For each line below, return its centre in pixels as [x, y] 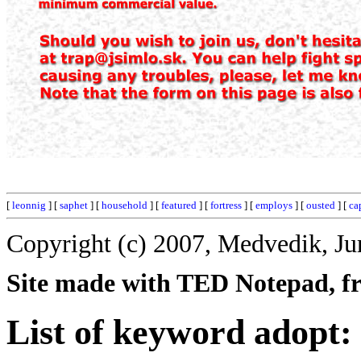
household [124, 205]
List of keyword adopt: [179, 332]
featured [179, 205]
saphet [74, 205]
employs [274, 205]
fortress [226, 205]
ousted [321, 205]
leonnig [29, 205]
